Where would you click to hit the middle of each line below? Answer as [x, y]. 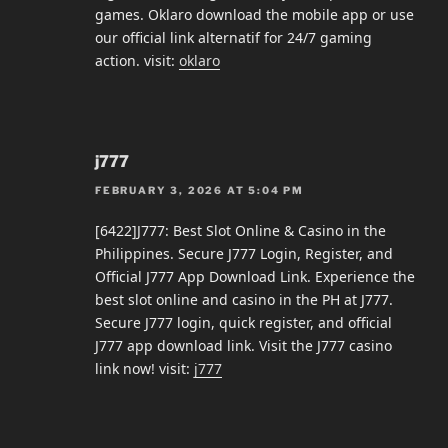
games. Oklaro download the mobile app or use [254, 15]
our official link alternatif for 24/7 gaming [233, 38]
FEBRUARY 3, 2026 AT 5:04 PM [200, 189]
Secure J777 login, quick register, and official [243, 322]
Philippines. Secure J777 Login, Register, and [244, 253]
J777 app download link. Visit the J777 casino [243, 345]
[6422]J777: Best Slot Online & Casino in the [240, 230]
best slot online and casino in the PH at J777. [244, 299]
